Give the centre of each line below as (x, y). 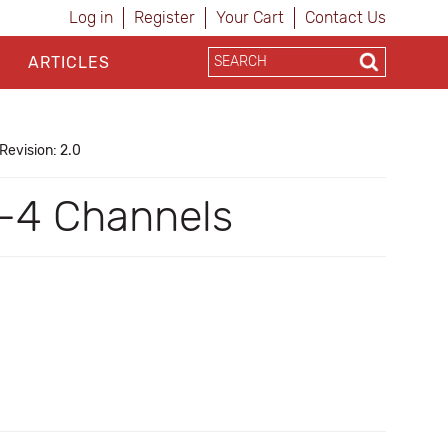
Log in (91, 17)
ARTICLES (68, 62)
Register (164, 17)
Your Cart (250, 17)
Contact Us (345, 17)
